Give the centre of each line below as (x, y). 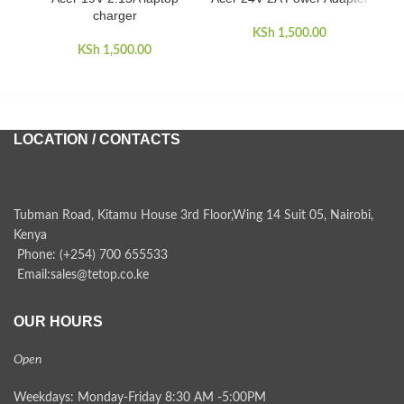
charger (115, 15)
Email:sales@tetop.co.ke (83, 275)
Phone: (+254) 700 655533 (92, 255)
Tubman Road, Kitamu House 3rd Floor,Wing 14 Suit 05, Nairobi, (193, 215)
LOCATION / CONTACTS (97, 139)
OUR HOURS (58, 321)
